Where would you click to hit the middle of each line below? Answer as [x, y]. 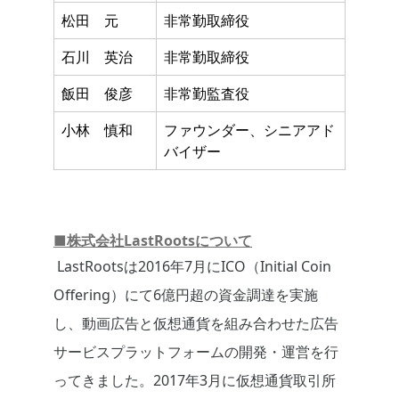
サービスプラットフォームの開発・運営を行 [196, 352]
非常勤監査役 [207, 94]
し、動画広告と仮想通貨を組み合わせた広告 [196, 324]
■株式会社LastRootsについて [153, 241]
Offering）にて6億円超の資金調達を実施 [186, 295]
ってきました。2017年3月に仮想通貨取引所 [195, 381]
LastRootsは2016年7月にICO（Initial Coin [192, 267]
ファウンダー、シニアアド [249, 130]
